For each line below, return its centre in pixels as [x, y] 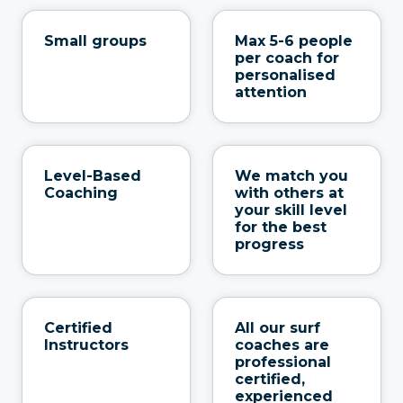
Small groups [95, 40]
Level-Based [93, 175]
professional [283, 362]
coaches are [282, 345]
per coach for [287, 58]
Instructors [86, 345]
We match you [291, 175]
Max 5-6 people [294, 40]
